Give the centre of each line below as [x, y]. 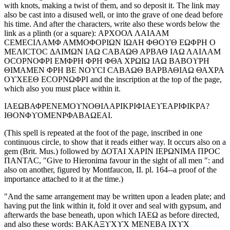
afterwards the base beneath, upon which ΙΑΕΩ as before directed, [112, 215]
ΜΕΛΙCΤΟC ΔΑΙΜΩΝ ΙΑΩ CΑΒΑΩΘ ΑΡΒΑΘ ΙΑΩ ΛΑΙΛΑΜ [112, 52]
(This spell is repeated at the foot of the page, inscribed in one [103, 133]
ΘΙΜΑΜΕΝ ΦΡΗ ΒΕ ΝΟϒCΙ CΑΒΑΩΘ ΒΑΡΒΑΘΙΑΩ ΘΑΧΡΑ [114, 70]
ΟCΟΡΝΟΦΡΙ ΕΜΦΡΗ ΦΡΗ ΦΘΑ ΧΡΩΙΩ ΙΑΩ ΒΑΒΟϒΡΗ [107, 61]
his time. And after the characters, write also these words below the [112, 24]
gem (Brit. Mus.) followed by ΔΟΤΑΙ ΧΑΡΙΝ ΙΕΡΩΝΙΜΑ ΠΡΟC [112, 151]
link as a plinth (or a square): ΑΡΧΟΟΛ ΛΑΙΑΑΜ [87, 33]
